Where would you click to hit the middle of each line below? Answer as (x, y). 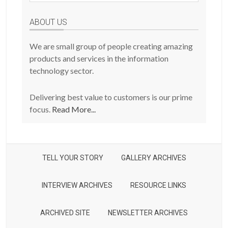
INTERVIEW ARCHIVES (77, 186)
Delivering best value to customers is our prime (111, 97)
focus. (41, 109)
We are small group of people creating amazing (111, 46)
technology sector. (62, 71)
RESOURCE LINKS (158, 186)
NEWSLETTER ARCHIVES (148, 213)
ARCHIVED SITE (65, 213)
